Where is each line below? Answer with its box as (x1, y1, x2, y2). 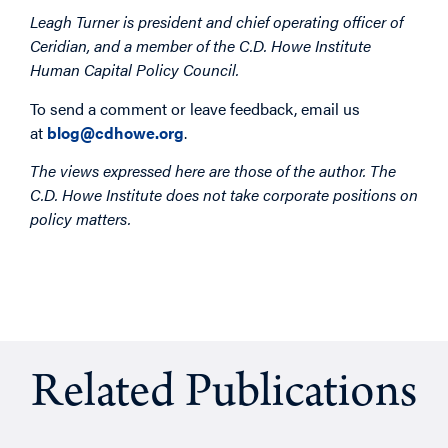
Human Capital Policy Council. (30, 58, 239, 82)
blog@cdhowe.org (47, 120, 184, 144)
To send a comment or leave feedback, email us (30, 96, 360, 120)
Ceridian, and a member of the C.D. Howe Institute (30, 34, 371, 58)
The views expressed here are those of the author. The (30, 159, 396, 183)
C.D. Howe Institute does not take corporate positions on (30, 183, 418, 207)
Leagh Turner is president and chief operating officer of (30, 10, 403, 34)
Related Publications (31, 370, 417, 421)
